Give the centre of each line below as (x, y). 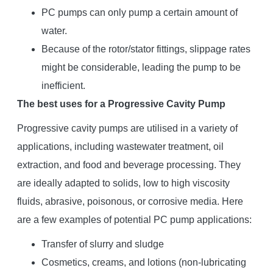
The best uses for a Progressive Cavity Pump (121, 104)
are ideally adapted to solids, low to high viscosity (123, 183)
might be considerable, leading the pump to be (141, 67)
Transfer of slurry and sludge (102, 244)
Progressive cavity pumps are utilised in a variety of (127, 128)
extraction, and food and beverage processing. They (129, 165)
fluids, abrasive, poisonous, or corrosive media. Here (130, 201)
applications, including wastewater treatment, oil (120, 146)
